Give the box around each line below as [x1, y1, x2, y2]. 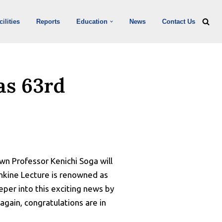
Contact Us [162, 17, 195, 25]
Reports [36, 17, 60, 25]
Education [76, 17, 108, 25]
